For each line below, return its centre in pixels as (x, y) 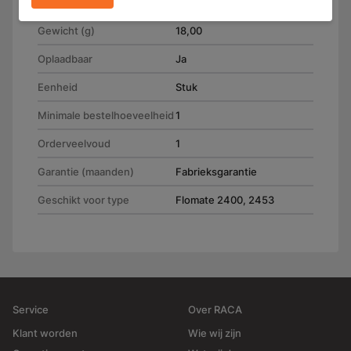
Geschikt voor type (83, 200)
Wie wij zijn (215, 333)
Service (31, 309)
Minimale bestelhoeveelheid (106, 115)
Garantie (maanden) (86, 172)
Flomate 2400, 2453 (225, 200)
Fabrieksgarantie (216, 172)
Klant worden (45, 333)
